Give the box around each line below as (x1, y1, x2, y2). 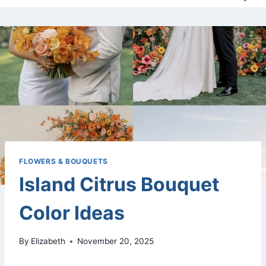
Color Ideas (19, 201, 125, 224)
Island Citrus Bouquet (19, 172, 219, 196)
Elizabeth (31, 236, 66, 246)
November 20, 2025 (77, 236, 154, 246)
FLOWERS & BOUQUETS (19, 156, 108, 166)
